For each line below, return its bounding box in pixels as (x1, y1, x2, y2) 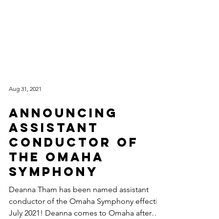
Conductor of (9, 174, 139, 189)
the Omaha (9, 188, 104, 204)
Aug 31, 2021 (9, 124, 42, 131)
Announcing (9, 144, 118, 160)
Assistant (9, 159, 99, 175)
